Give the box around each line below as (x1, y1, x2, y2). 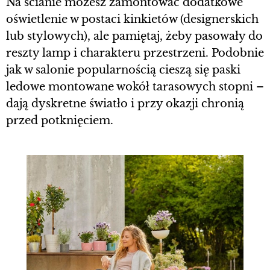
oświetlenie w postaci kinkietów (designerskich (6, 12, 259, 26)
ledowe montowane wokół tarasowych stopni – (6, 80, 264, 93)
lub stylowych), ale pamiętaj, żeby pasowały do (6, 29, 263, 43)
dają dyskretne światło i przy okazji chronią (6, 96, 244, 110)
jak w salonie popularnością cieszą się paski (6, 63, 240, 77)
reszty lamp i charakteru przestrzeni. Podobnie (6, 46, 264, 60)
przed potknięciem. (6, 113, 116, 127)
